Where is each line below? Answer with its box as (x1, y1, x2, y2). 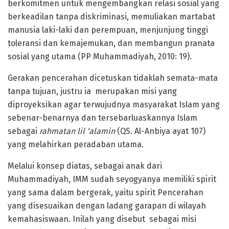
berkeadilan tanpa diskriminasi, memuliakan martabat (8, 12, 215, 22)
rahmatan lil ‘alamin (39, 126, 117, 136)
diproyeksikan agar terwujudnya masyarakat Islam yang (8, 100, 220, 110)
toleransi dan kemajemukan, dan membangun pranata (8, 38, 215, 49)
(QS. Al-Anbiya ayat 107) (117, 126, 205, 136)
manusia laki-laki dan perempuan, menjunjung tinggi (8, 25, 208, 35)
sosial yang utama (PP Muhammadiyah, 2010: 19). (8, 52, 192, 62)
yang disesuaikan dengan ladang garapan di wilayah (8, 201, 206, 211)
